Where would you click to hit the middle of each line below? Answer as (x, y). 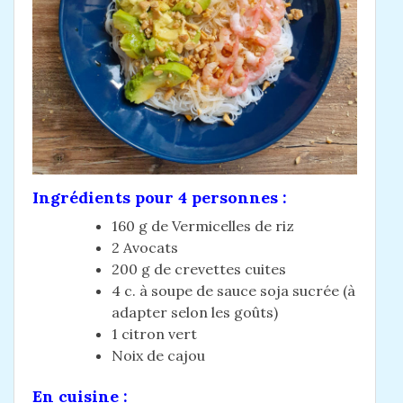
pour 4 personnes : (209, 198)
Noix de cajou (160, 356)
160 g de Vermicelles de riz (203, 226)
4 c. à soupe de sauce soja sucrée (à (233, 291)
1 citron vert (154, 334)
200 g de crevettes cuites (199, 269)
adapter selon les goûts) (195, 313)
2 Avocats (145, 248)
